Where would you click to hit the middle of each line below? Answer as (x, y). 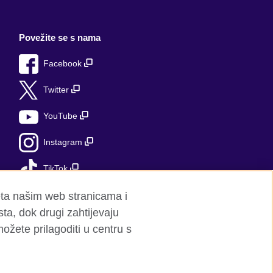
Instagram (64, 142)
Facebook (64, 63)
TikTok (57, 168)
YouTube (62, 116)
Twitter (57, 90)
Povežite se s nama (60, 37)
